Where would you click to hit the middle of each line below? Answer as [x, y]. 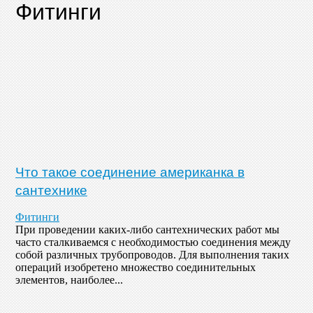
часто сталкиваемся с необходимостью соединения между [153, 242]
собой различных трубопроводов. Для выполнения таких [152, 255]
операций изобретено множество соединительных [136, 268]
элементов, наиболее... [69, 280]
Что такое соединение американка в [130, 171]
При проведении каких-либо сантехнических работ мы [147, 230]
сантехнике [51, 189]
